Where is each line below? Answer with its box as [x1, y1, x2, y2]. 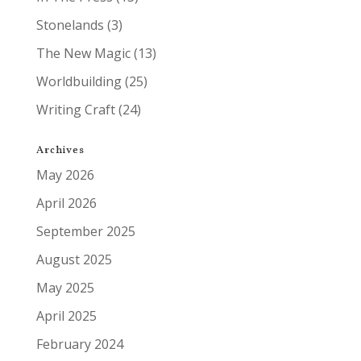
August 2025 [35, 250, 112, 268]
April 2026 [35, 193, 97, 212]
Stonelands [35, 15, 104, 34]
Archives [35, 143, 85, 158]
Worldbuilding [35, 72, 122, 90]
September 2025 [35, 222, 135, 240]
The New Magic [35, 44, 131, 62]
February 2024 [35, 334, 123, 353]
